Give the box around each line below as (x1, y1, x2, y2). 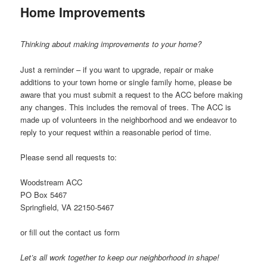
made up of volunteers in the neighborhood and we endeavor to (20, 113, 237, 125)
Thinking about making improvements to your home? (20, 38, 202, 50)
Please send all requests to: (20, 151, 117, 163)
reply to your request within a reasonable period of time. (20, 126, 212, 138)
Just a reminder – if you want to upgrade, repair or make (20, 63, 214, 75)
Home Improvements (20, 2, 146, 21)
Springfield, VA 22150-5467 (20, 201, 114, 213)
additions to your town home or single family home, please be (20, 76, 232, 88)
